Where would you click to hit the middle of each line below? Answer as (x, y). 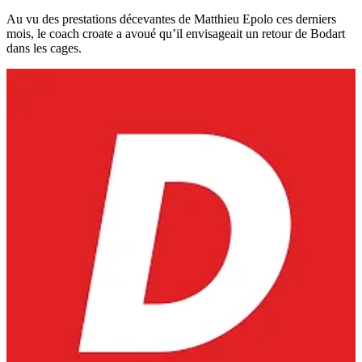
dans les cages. (44, 48)
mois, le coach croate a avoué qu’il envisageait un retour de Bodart (176, 34)
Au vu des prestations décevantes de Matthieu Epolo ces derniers (171, 19)
